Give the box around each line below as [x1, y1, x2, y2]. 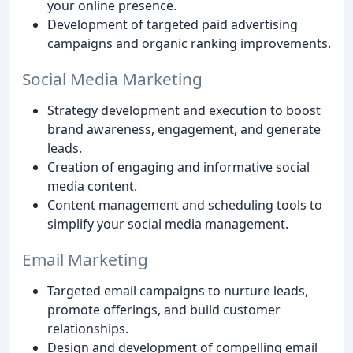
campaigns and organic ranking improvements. [47, 35, 331, 53]
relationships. [47, 319, 128, 337]
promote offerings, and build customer [47, 300, 281, 318]
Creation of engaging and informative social [47, 158, 310, 176]
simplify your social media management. [47, 215, 288, 233]
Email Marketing [22, 247, 148, 270]
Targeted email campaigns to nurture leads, [47, 281, 308, 299]
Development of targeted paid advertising [47, 16, 298, 34]
